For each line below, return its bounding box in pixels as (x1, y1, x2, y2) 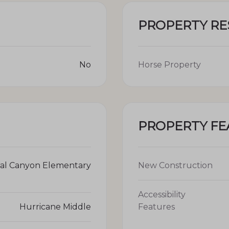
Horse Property (138, 59, 201, 70)
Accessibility (138, 189, 186, 199)
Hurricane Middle (19, 201, 91, 212)
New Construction (138, 160, 213, 170)
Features (138, 201, 175, 212)
